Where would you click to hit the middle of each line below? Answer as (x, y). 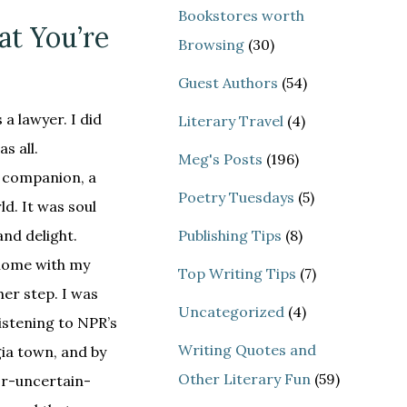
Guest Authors (228, 82)
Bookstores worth (241, 15)
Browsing (211, 44)
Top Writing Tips (237, 273)
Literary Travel (231, 120)
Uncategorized (231, 311)
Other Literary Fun (244, 378)
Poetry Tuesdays (236, 197)
